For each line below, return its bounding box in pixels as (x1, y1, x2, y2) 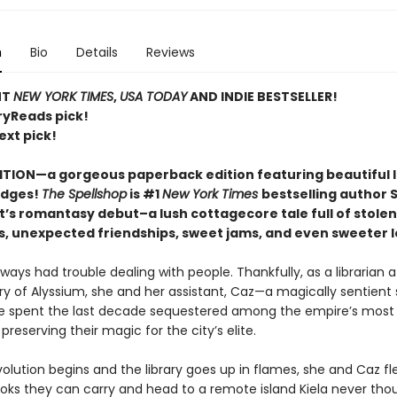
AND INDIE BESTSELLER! (186, 88, 338, 105)
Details (75, 43, 118, 61)
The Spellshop (41, 185, 127, 203)
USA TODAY (119, 88, 187, 105)
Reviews (145, 43, 195, 61)
